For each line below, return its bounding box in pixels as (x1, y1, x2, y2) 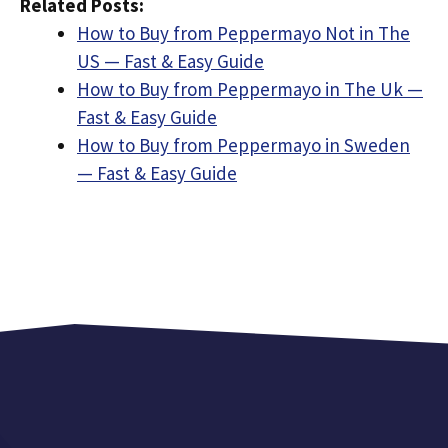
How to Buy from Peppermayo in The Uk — (77, 77, 423, 101)
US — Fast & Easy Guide (77, 49, 264, 73)
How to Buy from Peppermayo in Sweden (77, 133, 410, 157)
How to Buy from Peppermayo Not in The (77, 21, 410, 45)
